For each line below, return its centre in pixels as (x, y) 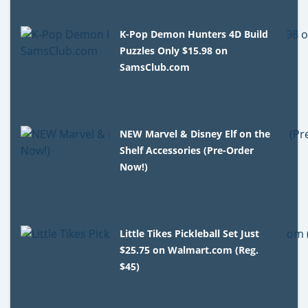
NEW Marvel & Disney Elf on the (195, 133)
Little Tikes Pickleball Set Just (190, 233)
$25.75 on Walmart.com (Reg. (189, 250)
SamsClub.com (155, 67)
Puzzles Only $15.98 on (174, 50)
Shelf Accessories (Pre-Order (187, 150)
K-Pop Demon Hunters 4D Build (194, 34)
